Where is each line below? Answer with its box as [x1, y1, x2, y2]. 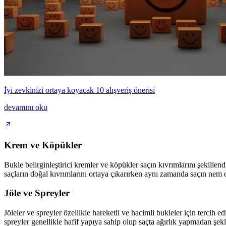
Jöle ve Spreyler [4, 188, 70, 199]
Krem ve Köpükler [4, 139, 82, 150]
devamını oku [4, 103, 47, 112]
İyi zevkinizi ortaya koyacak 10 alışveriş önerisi [4, 86, 155, 95]
